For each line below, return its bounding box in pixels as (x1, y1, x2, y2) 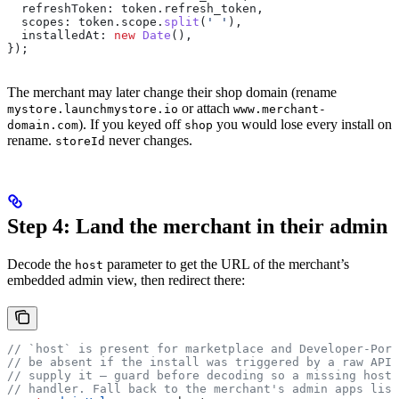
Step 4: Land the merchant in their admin (7, 214, 387, 238)
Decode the (7, 256, 75, 272)
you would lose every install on (213, 116, 392, 132)
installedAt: (7, 28, 107, 42)
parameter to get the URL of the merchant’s (103, 256, 349, 272)
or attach (178, 100, 233, 116)
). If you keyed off (78, 116, 184, 132)
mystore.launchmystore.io (7, 102, 178, 116)
